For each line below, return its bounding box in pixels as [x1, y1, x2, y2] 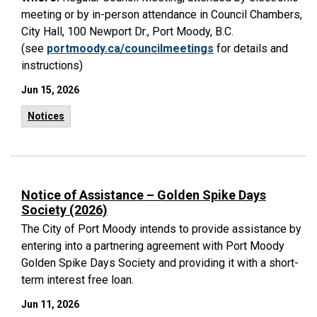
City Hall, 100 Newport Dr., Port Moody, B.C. [21, 25, 234, 38]
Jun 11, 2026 [21, 299, 79, 310]
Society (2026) [21, 202, 108, 217]
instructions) [21, 59, 83, 72]
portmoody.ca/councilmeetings [47, 42, 214, 55]
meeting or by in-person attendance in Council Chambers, [21, 8, 302, 21]
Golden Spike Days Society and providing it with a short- [21, 256, 299, 270]
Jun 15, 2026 [21, 84, 79, 96]
